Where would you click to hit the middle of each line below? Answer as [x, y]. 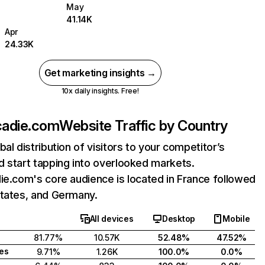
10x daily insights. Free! [100, 91]
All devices [112, 219]
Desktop [178, 219]
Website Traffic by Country [143, 126]
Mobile [236, 219]
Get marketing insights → [100, 73]
